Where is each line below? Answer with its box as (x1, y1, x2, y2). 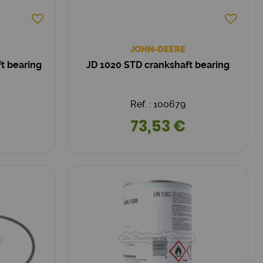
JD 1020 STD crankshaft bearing (86, 59, 230, 70)
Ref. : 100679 (130, 98, 186, 110)
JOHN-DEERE (130, 43, 186, 55)
